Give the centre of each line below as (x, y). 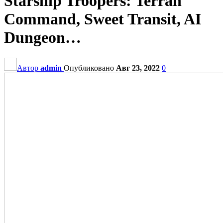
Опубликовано (90, 68)
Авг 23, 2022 (138, 68)
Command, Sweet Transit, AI (103, 19)
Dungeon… (43, 38)
